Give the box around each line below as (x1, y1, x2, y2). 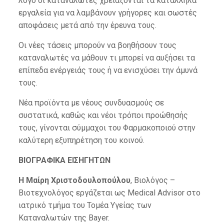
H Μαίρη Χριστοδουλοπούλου (18, 175, 130, 185)
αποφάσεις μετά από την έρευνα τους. (18, 20, 156, 30)
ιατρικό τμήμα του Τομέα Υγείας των (18, 200, 151, 210)
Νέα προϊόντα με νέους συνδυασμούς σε (18, 98, 164, 107)
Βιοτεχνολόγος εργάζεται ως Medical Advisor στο (18, 188, 200, 197)
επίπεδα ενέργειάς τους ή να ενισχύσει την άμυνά (18, 65, 197, 75)
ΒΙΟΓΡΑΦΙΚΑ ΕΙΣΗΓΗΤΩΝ (18, 155, 110, 165)
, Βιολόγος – (130, 175, 175, 185)
